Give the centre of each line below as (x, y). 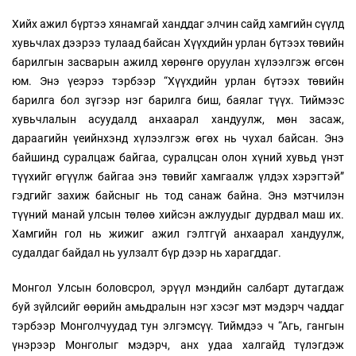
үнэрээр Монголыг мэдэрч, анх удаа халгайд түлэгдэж (178, 344)
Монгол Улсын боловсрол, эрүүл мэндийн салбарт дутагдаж (178, 287)
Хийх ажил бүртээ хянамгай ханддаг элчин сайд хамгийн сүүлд (178, 23)
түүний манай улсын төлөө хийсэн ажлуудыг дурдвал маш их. (178, 214)
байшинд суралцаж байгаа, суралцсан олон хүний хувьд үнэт (178, 157)
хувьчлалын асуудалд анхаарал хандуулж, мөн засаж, (178, 119)
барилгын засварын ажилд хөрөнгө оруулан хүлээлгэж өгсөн (178, 62)
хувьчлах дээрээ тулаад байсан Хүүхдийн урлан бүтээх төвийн (178, 43)
